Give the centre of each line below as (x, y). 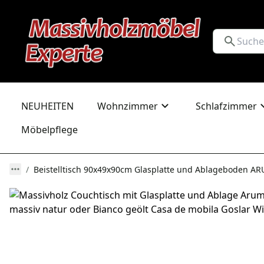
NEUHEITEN (47, 106)
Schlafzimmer (226, 106)
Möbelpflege (49, 130)
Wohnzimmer (128, 106)
